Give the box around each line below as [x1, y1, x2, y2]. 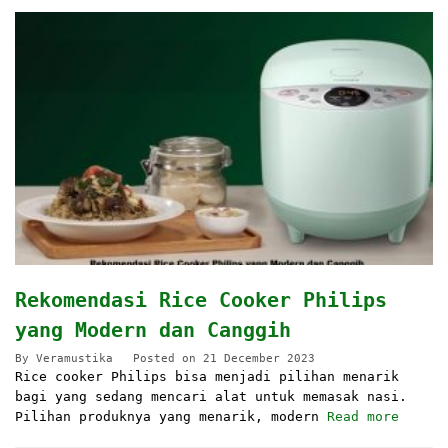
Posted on [133, 351, 203, 365]
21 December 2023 [203, 351, 315, 365]
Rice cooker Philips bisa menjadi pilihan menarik [15, 368, 399, 384]
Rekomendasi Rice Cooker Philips [15, 287, 387, 312]
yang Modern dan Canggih [15, 317, 291, 342]
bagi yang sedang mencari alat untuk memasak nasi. [15, 388, 407, 404]
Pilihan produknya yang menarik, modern [15, 408, 327, 424]
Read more [327, 408, 399, 424]
